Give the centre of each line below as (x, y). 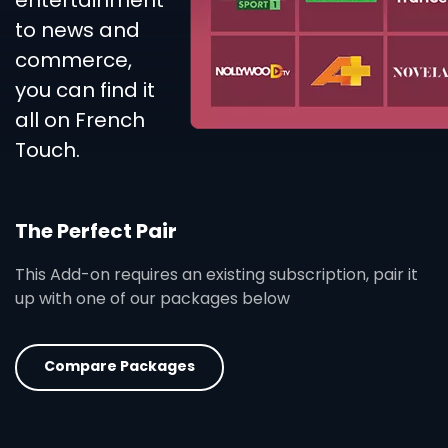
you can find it (85, 90)
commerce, (73, 60)
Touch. (47, 150)
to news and (77, 30)
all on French (80, 120)
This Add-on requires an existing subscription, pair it (216, 274)
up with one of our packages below (152, 298)
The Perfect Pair (96, 230)
